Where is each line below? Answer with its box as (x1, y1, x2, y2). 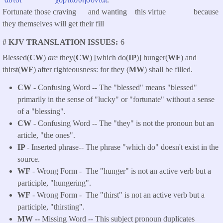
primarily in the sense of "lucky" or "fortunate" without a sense (17, 95, 215, 104)
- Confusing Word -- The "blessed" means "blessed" (31, 83, 197, 92)
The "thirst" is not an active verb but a (86, 191, 205, 200)
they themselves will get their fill (2, 19, 104, 28)
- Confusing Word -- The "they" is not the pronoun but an (31, 119, 214, 128)
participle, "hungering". (17, 179, 91, 188)
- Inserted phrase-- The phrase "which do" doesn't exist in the (27, 143, 219, 152)
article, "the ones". (17, 131, 75, 140)
